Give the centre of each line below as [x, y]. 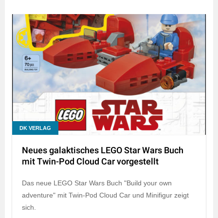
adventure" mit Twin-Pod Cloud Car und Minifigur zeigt [105, 195]
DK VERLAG [35, 128]
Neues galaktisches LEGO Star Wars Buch [103, 150]
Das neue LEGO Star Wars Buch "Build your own [97, 183]
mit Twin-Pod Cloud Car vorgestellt [90, 162]
